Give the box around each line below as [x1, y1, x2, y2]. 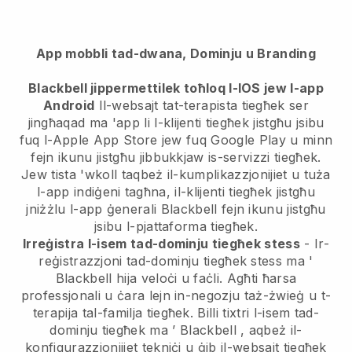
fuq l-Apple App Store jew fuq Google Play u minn [19, 132, 333, 148]
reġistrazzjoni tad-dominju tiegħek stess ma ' [38, 253, 313, 269]
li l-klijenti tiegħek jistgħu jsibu [139, 115, 324, 131]
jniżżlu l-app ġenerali [26, 201, 161, 218]
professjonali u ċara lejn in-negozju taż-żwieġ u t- [20, 288, 332, 304]
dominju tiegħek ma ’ [49, 322, 180, 339]
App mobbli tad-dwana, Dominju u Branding [36, 46, 316, 62]
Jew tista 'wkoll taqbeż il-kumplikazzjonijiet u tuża [21, 167, 331, 183]
